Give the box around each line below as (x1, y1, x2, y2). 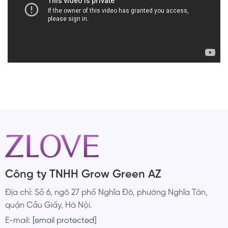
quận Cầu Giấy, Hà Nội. (5, 201, 92, 210)
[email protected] (32, 216, 96, 225)
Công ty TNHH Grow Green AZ (5, 168, 161, 181)
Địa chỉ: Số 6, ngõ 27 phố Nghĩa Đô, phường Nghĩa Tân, (5, 188, 208, 197)
